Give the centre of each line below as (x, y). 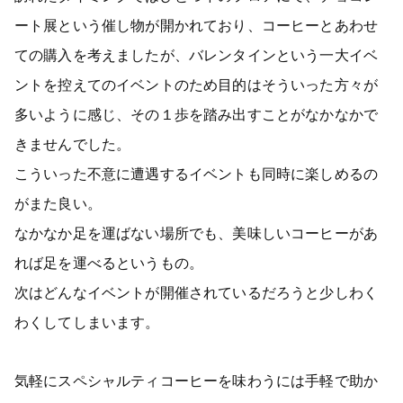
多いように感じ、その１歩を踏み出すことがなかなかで (197, 114)
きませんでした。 (73, 143)
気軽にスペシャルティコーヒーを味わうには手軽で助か (197, 380)
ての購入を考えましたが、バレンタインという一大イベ (196, 54)
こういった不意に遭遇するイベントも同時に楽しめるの (196, 173)
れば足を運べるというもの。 (109, 262)
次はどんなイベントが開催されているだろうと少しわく (197, 292)
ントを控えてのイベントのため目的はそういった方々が (196, 84)
